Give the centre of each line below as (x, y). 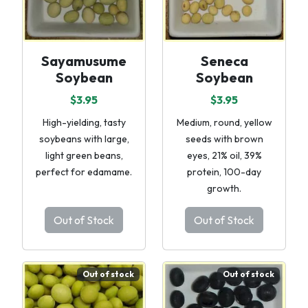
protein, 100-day (224, 172)
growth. (224, 188)
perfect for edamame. (84, 172)
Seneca (224, 61)
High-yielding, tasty (84, 122)
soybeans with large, (84, 139)
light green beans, (84, 155)
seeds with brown (224, 139)
